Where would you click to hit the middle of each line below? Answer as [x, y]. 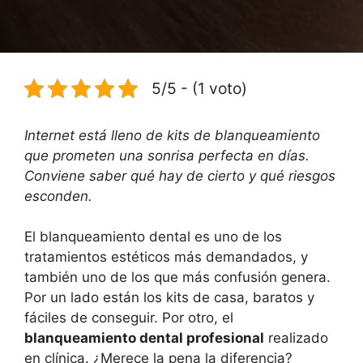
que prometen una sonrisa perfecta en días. [167, 155]
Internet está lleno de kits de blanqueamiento [172, 135]
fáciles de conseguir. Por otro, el [129, 318]
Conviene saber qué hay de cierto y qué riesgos [180, 175]
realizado [296, 338]
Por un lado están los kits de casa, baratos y [169, 297]
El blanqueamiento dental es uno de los [153, 237]
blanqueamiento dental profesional [144, 338]
